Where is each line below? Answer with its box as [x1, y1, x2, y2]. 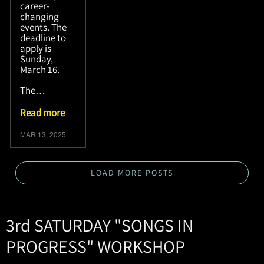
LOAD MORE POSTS [91, 167, 173, 178]
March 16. [20, 62, 62, 76]
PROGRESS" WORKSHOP [6, 234, 189, 258]
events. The [20, 20, 67, 34]
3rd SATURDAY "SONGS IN [6, 213, 193, 237]
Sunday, [20, 52, 54, 65]
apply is [20, 41, 52, 55]
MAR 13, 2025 [20, 128, 67, 139]
